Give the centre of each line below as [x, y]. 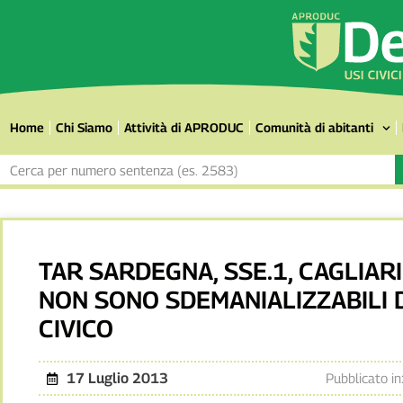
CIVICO [76, 329]
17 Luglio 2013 [117, 378]
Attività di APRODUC [184, 128]
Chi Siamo [84, 128]
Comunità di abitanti [314, 128]
